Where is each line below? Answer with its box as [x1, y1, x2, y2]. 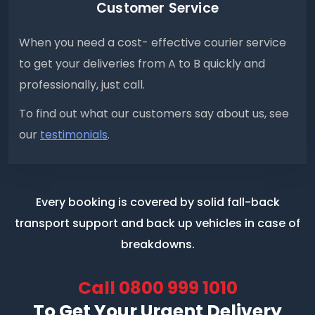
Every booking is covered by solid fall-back [35, 194, 280, 211]
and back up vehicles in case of [118, 215, 300, 232]
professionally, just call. [19, 77, 145, 94]
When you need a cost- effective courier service [19, 34, 286, 51]
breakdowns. [120, 236, 195, 253]
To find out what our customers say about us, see [19, 105, 289, 122]
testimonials [40, 127, 108, 143]
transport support [15, 215, 118, 232]
